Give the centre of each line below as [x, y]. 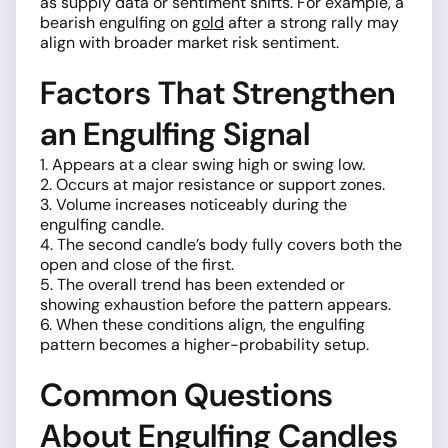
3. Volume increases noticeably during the [193, 205]
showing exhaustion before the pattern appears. [215, 305]
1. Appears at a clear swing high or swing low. [202, 165]
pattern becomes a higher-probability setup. [204, 345]
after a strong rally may [311, 23]
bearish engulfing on [116, 23]
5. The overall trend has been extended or [192, 285]
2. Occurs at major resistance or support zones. [212, 185]
